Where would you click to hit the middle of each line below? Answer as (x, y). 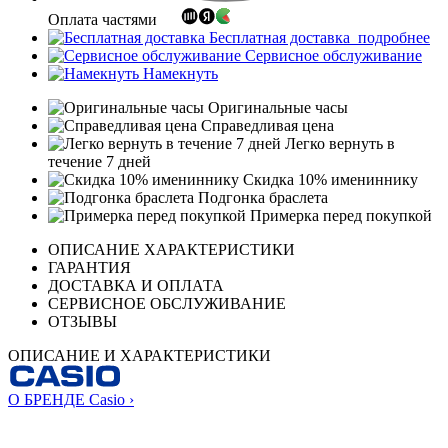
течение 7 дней (99, 162)
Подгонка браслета (261, 198)
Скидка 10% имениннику (328, 180)
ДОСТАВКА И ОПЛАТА (136, 286)
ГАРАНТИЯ (89, 268)
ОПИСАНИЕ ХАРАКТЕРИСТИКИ (171, 250)
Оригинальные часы (276, 108)
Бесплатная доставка (279, 38)
